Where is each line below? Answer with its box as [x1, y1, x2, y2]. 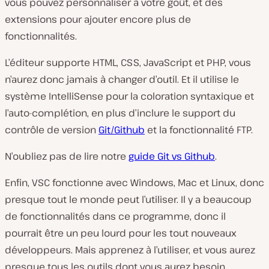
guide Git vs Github [128, 149, 215, 163]
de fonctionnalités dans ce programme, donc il [5, 209, 226, 223]
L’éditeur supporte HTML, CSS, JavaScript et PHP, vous [5, 55, 251, 69]
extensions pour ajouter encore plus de [5, 12, 191, 26]
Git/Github [98, 122, 145, 136]
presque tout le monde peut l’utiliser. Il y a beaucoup [5, 192, 252, 206]
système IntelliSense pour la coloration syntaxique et [5, 89, 254, 103]
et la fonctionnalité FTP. [145, 122, 253, 136]
